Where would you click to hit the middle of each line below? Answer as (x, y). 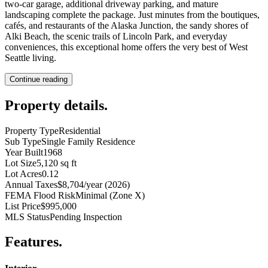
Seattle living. (31, 57)
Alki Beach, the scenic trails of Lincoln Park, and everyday (116, 36)
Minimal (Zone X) (110, 195)
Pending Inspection (86, 217)
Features (32, 242)
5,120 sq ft (57, 163)
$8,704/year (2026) (94, 184)
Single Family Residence (88, 141)
